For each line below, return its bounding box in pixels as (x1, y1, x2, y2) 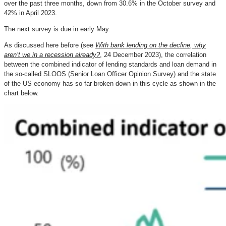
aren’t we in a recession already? (4, 51, 100, 59)
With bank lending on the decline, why (95, 41, 206, 49)
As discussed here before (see (4, 41, 95, 49)
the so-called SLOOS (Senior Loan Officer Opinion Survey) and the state (4, 70, 216, 78)
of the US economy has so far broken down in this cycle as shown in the (4, 80, 216, 87)
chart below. (4, 89, 39, 97)
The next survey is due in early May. (4, 25, 110, 33)
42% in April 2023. (4, 9, 57, 17)
